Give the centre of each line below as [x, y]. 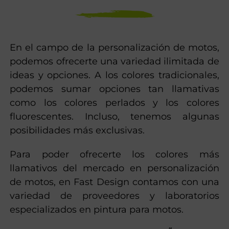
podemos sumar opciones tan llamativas [114, 89]
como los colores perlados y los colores [114, 102]
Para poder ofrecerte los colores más [114, 154]
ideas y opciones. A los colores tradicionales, [114, 75]
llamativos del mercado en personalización [114, 168]
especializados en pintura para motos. [97, 209]
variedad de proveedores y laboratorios [114, 196]
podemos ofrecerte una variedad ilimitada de [114, 61]
